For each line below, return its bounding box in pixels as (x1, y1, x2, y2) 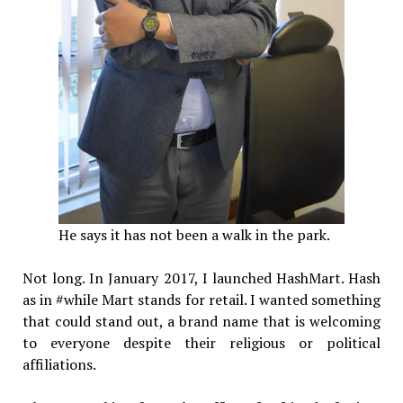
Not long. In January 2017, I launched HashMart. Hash (22, 267, 381, 288)
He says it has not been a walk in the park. (58, 224, 330, 245)
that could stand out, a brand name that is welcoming (22, 310, 381, 331)
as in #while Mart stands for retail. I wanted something (22, 289, 381, 309)
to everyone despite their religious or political (22, 332, 381, 353)
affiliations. (22, 354, 96, 374)
